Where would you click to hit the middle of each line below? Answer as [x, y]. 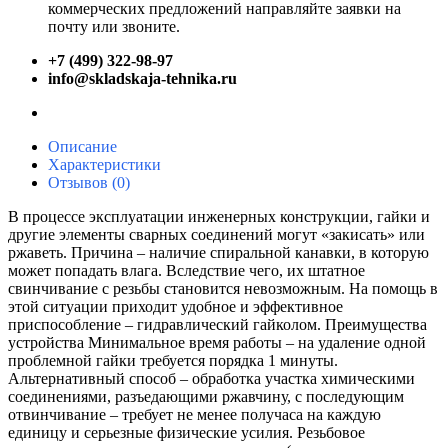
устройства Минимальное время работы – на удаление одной [217, 342]
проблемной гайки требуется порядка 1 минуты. [173, 360]
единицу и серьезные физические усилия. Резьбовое [186, 432]
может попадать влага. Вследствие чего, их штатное [186, 270]
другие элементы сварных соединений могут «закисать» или [216, 234]
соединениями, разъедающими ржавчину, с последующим [206, 396]
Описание [82, 146]
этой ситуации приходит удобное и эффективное [175, 306]
